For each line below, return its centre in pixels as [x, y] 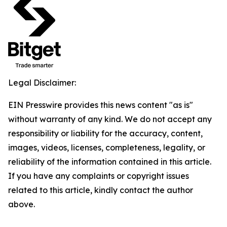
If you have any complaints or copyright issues [99, 176]
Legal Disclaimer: [42, 83]
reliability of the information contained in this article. [110, 162]
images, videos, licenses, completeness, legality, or [107, 147]
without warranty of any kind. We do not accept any [110, 119]
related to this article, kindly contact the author [101, 190]
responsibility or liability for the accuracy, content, [105, 133]
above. [22, 204]
